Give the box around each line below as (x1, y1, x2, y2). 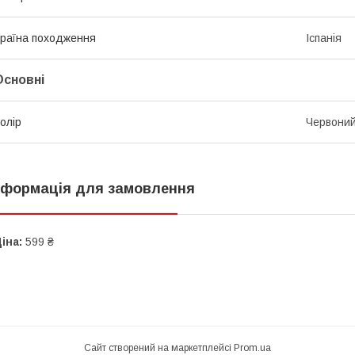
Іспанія (306, 31, 342, 44)
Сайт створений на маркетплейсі (84, 342, 234, 353)
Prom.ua (234, 342, 271, 353)
